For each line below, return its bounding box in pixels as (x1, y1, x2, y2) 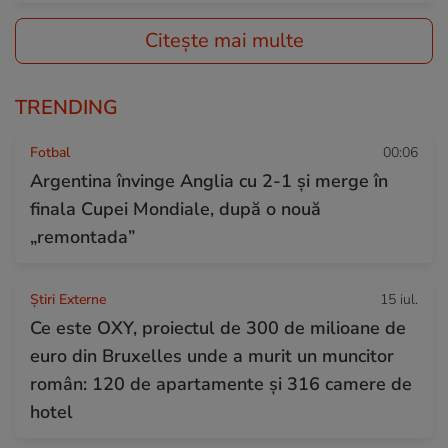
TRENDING (15, 93, 118, 121)
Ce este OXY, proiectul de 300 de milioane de (30, 315, 406, 340)
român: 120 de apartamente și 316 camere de (30, 371, 412, 396)
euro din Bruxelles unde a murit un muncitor (30, 343, 394, 368)
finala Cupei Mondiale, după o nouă (30, 196, 321, 221)
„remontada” (30, 224, 135, 249)
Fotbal (30, 142, 70, 162)
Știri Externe (30, 289, 106, 309)
